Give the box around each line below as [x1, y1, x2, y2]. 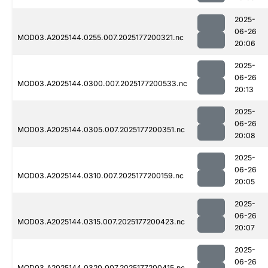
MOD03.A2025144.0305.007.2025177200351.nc [17, 125, 185, 135]
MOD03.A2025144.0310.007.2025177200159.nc [17, 171, 184, 181]
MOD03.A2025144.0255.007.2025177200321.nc [17, 33, 184, 42]
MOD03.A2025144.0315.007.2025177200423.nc [17, 217, 185, 227]
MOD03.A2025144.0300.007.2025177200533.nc [17, 79, 187, 89]
